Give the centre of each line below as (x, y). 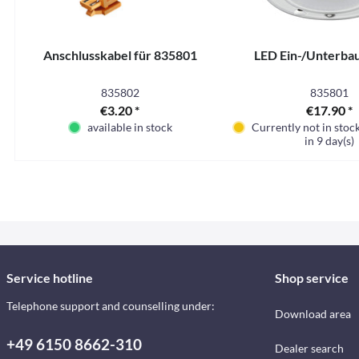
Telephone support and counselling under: (111, 306)
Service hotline (50, 278)
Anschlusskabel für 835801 (120, 55)
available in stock (129, 127)
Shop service (311, 278)
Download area (313, 314)
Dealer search (309, 348)
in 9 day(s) (329, 141)
